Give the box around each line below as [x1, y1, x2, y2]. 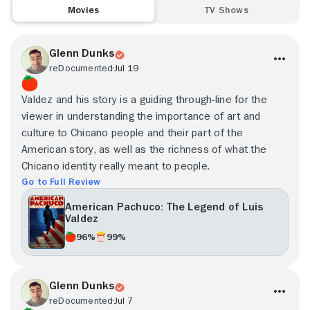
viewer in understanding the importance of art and [21, 110, 261, 122]
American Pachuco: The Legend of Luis [65, 201, 264, 212]
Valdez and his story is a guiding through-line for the [21, 93, 267, 105]
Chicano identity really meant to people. [21, 160, 210, 172]
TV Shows [205, 4, 248, 15]
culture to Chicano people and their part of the [21, 127, 244, 138]
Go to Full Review [21, 176, 101, 186]
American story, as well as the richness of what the [21, 143, 267, 155]
